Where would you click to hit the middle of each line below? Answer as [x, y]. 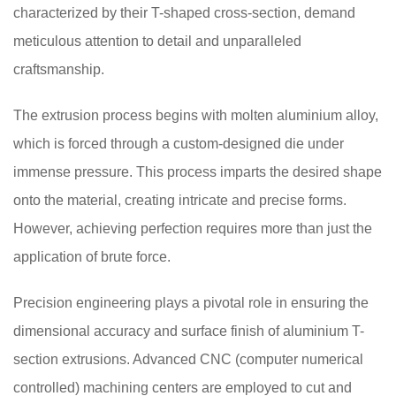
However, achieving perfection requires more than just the [193, 228]
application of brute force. [92, 257]
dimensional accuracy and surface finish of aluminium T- [189, 331]
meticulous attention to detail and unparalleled [157, 41]
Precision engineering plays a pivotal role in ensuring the [191, 303]
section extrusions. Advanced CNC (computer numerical [188, 359]
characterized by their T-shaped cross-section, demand [184, 13]
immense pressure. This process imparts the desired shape [198, 172]
